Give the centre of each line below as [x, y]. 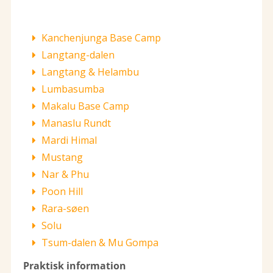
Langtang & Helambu [90, 72]
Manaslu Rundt [76, 123]
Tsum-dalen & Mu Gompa [100, 242]
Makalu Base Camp [85, 106]
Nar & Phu [65, 174]
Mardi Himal [69, 140]
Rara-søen [65, 208]
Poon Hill [62, 191]
